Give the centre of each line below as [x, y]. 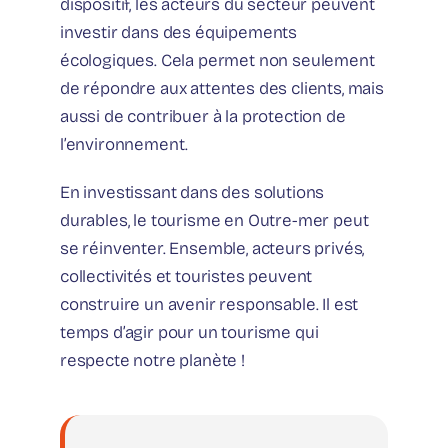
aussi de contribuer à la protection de [203, 117]
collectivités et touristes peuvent [186, 277]
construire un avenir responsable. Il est [209, 305]
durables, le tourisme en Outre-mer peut [214, 221]
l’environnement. [124, 145]
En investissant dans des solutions [192, 193]
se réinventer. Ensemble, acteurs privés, [212, 249]
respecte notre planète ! [152, 361]
